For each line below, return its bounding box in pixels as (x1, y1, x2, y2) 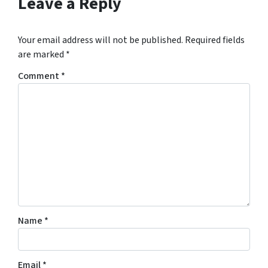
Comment (18, 69, 61, 83)
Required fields (185, 33, 245, 47)
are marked (18, 48, 66, 62)
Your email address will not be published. (18, 33, 183, 47)
